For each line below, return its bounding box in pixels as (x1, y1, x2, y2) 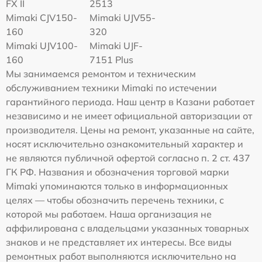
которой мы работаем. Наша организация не (6, 208, 212, 220)
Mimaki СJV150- (6, 11, 77, 23)
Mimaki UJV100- (6, 39, 78, 51)
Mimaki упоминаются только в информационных (6, 180, 228, 192)
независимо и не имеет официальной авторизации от (6, 109, 252, 122)
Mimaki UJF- (89, 39, 143, 51)
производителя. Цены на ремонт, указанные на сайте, (6, 123, 254, 136)
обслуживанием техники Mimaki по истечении (6, 81, 217, 94)
